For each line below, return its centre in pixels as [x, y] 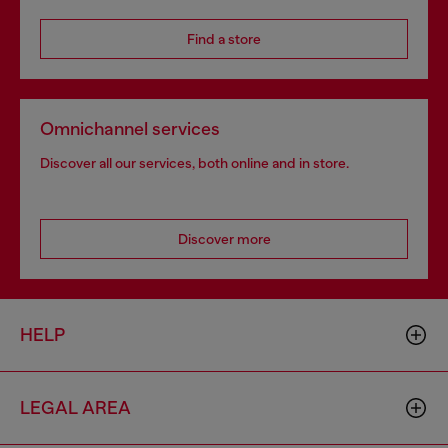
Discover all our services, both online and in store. [194, 162]
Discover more [224, 238]
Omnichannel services [130, 128]
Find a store [224, 38]
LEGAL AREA [75, 407]
